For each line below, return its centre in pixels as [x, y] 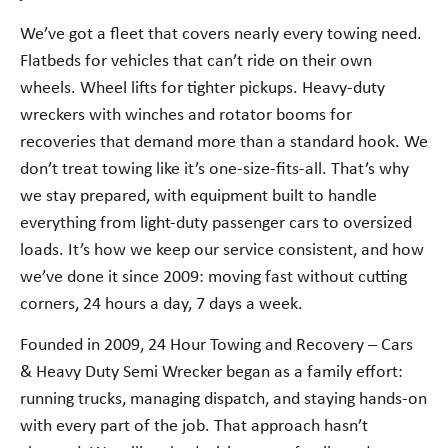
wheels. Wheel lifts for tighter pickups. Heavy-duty [202, 89]
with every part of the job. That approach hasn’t [194, 427]
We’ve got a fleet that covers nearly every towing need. [221, 35]
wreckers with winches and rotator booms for [186, 116]
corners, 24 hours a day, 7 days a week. [161, 305]
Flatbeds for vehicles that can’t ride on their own [196, 62]
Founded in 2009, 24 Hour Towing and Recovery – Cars [216, 346]
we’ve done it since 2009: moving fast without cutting [213, 278]
